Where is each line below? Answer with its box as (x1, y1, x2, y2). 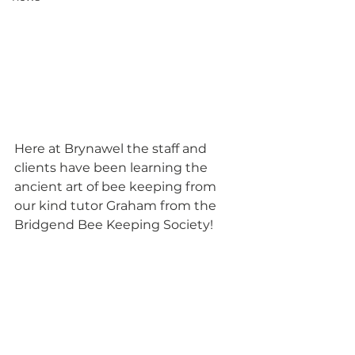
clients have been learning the (14, 160, 211, 175)
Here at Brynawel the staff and (14, 141, 210, 156)
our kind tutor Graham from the (14, 198, 219, 213)
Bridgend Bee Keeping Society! (14, 217, 216, 232)
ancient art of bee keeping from (14, 179, 219, 194)
